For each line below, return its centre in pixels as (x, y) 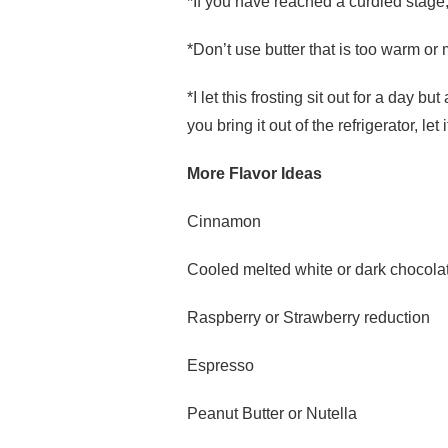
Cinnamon (224, 221)
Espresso (220, 365)
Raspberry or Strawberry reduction (308, 317)
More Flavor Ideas (254, 173)
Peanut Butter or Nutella (272, 413)
